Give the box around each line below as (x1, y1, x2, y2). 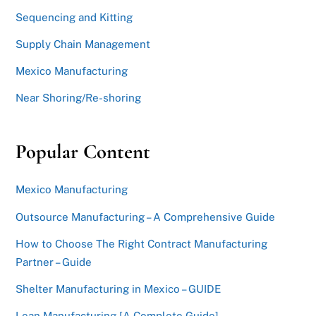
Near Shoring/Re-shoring (16, 92, 142, 104)
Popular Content (16, 140, 151, 164)
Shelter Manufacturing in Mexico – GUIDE (16, 282, 221, 295)
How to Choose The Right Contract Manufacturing (16, 237, 268, 250)
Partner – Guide (16, 255, 92, 268)
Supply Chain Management (16, 38, 151, 51)
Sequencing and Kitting (16, 11, 133, 23)
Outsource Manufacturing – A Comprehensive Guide (16, 210, 276, 223)
